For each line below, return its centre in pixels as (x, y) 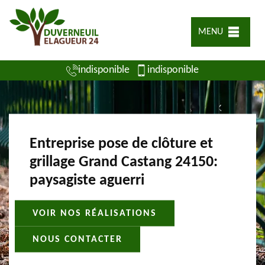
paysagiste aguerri (87, 180)
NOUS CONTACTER (77, 239)
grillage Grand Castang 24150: (124, 162)
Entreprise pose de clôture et (121, 144)
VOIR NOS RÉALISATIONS (95, 213)
